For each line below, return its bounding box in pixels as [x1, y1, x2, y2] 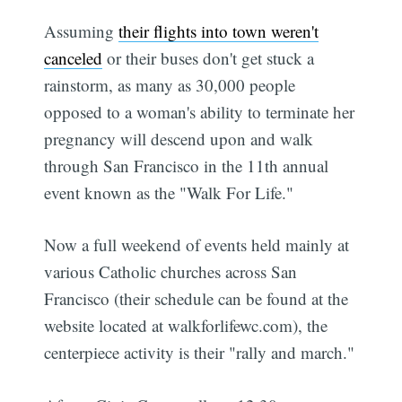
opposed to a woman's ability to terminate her [44, 100, 355, 123]
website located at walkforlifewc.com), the [44, 314, 328, 337]
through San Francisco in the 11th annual [44, 153, 329, 177]
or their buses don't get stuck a [102, 46, 315, 69]
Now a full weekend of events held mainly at [44, 233, 350, 257]
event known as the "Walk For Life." [44, 180, 294, 204]
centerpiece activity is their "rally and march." [44, 341, 355, 364]
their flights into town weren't [118, 19, 319, 42]
